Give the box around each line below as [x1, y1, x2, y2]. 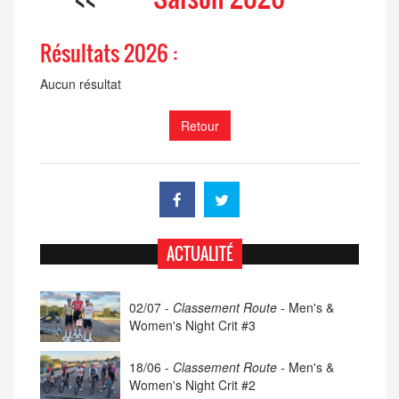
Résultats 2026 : [40, 37, 177, 69]
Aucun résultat [40, 75, 121, 94]
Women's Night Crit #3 [129, 316, 256, 335]
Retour [180, 117, 219, 135]
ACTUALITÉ [166, 242, 233, 266]
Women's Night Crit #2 [129, 376, 256, 395]
